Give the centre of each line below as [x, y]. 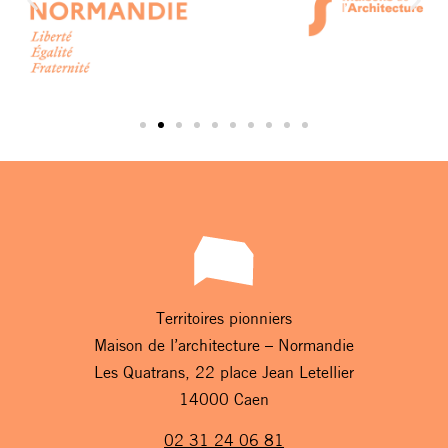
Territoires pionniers [224, 319]
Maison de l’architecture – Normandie [224, 346]
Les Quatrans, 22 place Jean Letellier [224, 373]
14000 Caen [224, 400]
